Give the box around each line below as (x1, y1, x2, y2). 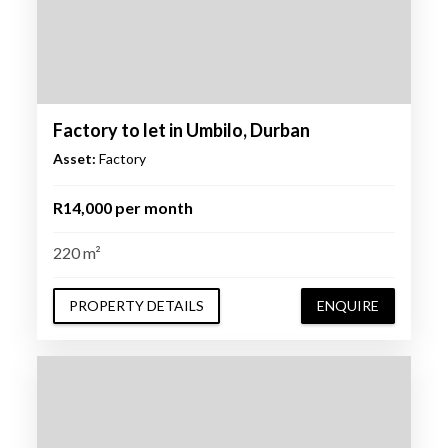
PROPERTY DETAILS (68, 296, 204, 314)
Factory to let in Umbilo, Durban (52, 119, 310, 142)
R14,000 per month (52, 198, 193, 218)
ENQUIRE (317, 296, 380, 314)
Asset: (52, 150, 96, 168)
